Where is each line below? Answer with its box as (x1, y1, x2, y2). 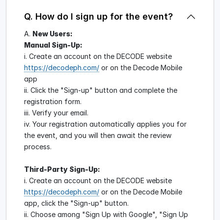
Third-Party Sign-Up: (24, 165, 100, 173)
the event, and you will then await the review (24, 131, 171, 139)
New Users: (32, 29, 73, 38)
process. (24, 142, 52, 151)
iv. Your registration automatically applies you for (24, 119, 187, 128)
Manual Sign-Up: (24, 40, 82, 49)
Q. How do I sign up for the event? (24, 11, 173, 22)
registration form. (24, 97, 82, 106)
